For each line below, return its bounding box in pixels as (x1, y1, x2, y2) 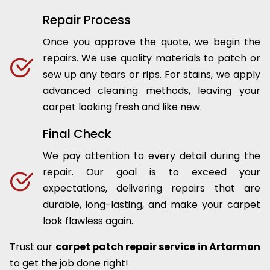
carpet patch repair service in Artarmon (55, 240, 261, 254)
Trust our (10, 240, 55, 254)
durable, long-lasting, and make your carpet (42, 198, 260, 212)
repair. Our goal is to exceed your (42, 165, 260, 180)
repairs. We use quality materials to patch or (42, 51, 260, 66)
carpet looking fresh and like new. (42, 100, 202, 115)
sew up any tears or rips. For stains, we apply (42, 67, 260, 82)
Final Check (42, 125, 111, 143)
